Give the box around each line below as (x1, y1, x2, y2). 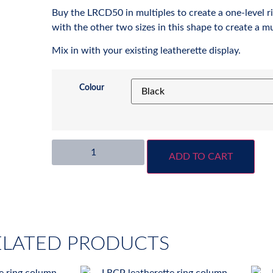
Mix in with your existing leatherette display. (52, 45, 241, 55)
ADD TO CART (169, 151, 233, 161)
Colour (79, 82, 104, 92)
